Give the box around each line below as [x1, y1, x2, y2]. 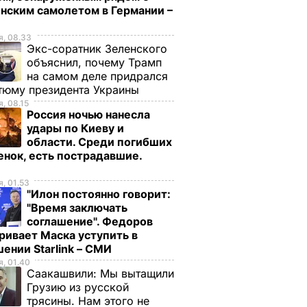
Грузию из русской [27, 280, 129, 294]
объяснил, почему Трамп [27, 56, 162, 69]
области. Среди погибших [27, 135, 172, 149]
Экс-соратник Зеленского [27, 42, 167, 56]
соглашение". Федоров [27, 214, 153, 228]
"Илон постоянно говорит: [27, 187, 171, 201]
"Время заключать [27, 201, 127, 214]
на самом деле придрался [27, 69, 168, 83]
